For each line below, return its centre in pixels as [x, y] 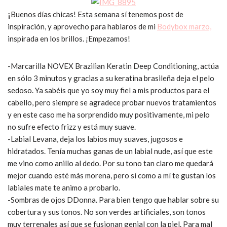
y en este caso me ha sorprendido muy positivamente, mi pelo [109, 115]
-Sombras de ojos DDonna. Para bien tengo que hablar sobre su [113, 200]
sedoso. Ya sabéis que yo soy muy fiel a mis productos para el [108, 90]
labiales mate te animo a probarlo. [64, 188]
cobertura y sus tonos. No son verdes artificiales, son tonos [107, 212]
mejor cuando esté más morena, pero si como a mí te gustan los [112, 176]
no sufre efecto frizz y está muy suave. [72, 127]
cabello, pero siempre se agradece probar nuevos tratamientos [112, 103]
